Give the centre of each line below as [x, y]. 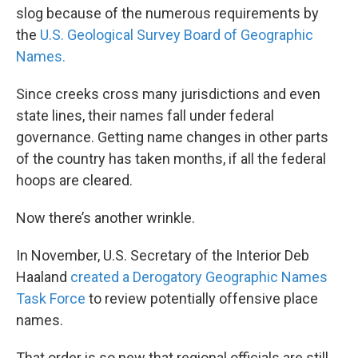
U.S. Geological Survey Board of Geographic [177, 35]
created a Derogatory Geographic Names [199, 277]
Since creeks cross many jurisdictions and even [168, 94]
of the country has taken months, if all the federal [171, 159]
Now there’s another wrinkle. [105, 218]
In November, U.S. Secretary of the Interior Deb [163, 255]
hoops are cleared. [74, 180]
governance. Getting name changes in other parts [172, 137]
